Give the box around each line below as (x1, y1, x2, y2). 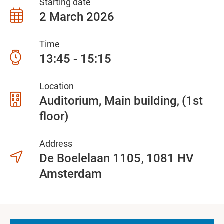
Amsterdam (39, 167, 102, 181)
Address (39, 138, 72, 149)
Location (39, 81, 74, 91)
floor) (39, 109, 68, 123)
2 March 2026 (39, 10, 114, 24)
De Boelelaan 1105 (39, 151, 144, 165)
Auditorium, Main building (39, 94, 177, 108)
